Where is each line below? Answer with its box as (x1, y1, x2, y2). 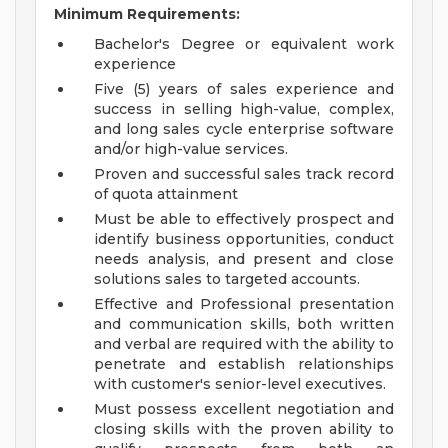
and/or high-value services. (94, 140, 288, 159)
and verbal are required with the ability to (94, 335, 394, 354)
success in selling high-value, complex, (94, 100, 394, 119)
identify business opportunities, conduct (94, 230, 394, 249)
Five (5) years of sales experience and (94, 80, 394, 99)
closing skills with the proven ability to (94, 420, 394, 439)
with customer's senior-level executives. (94, 375, 386, 394)
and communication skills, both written (94, 315, 394, 334)
